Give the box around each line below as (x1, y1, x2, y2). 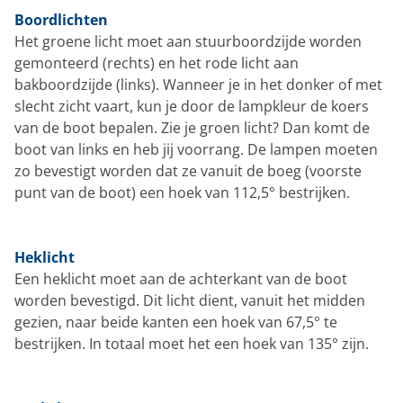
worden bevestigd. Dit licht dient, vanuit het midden (14, 290, 365, 310)
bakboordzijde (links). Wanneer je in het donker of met (14, 74, 382, 94)
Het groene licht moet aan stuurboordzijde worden (14, 31, 362, 51)
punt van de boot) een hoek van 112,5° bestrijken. (14, 182, 350, 202)
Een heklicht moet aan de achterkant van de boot (14, 268, 347, 289)
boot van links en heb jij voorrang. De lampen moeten (14, 139, 378, 159)
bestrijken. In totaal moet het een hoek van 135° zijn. (14, 333, 369, 354)
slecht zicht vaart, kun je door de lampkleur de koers (14, 95, 369, 116)
